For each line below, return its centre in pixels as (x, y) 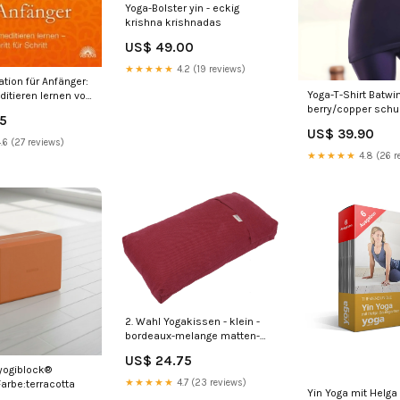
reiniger (144, 350)
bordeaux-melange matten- (193, 335)
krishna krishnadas (174, 22)
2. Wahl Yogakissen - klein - (193, 321)
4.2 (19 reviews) (210, 69)
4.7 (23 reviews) (211, 382)
